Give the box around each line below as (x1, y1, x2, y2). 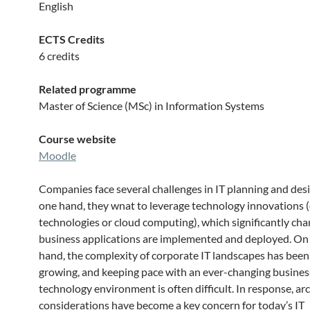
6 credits (39, 49, 80, 62)
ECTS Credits (39, 33, 104, 46)
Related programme (39, 82, 136, 95)
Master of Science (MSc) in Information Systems (39, 99, 264, 112)
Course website (39, 132, 116, 145)
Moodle (39, 149, 76, 162)
